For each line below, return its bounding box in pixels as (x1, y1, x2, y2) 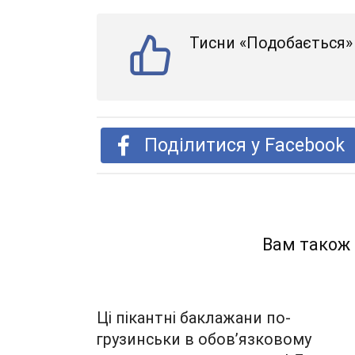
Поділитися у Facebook (143, 134, 345, 157)
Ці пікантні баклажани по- (97, 309, 291, 328)
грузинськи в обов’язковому (97, 330, 311, 349)
